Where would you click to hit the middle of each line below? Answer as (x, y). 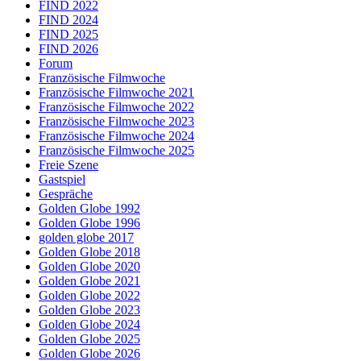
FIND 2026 (68, 48)
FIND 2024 (68, 19)
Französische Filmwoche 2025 (116, 150)
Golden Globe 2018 (89, 251)
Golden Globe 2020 (89, 266)
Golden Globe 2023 (89, 309)
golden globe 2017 (86, 237)
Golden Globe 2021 (89, 280)
